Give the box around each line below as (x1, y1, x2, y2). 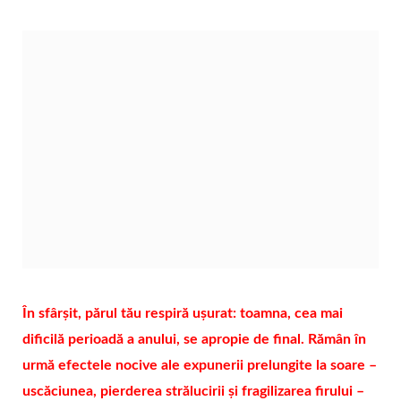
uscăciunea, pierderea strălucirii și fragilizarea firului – (22, 383, 364, 398)
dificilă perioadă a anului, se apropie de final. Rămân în (22, 331, 366, 346)
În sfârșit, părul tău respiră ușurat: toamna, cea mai (22, 305, 343, 320)
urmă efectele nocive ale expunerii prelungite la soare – (22, 357, 377, 372)
